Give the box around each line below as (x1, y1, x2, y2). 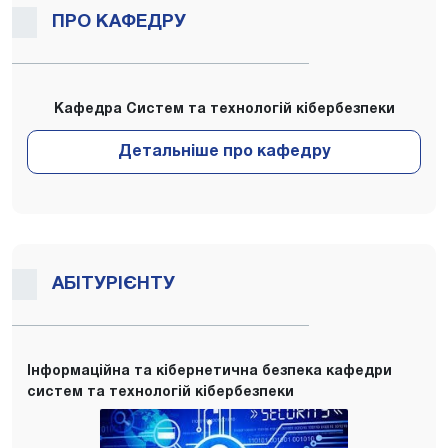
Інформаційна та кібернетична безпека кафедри (27, 364, 392, 378)
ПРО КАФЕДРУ (52, 13, 186, 31)
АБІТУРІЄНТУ (52, 275, 175, 293)
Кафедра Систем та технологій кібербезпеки (53, 102, 395, 116)
